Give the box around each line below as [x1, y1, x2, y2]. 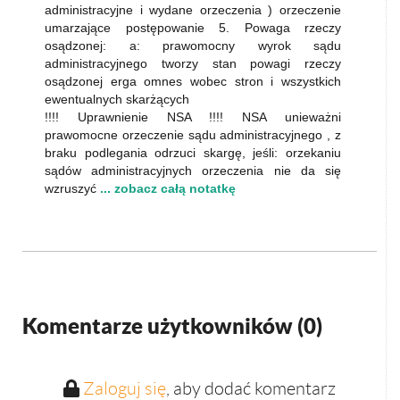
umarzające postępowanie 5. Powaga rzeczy [45, 21, 341, 35]
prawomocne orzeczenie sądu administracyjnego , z [45, 128, 341, 142]
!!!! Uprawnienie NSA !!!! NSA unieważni [45, 110, 341, 124]
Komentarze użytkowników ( [22, 313, 304, 338]
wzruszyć [45, 181, 100, 196]
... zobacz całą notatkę [100, 181, 236, 196]
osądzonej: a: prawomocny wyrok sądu [45, 38, 341, 53]
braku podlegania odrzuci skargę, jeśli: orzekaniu [45, 146, 341, 160]
